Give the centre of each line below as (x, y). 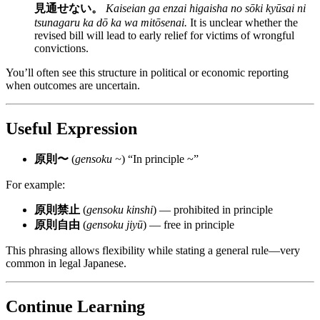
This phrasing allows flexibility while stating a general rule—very (153, 251)
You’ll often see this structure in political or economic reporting (147, 72)
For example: (35, 185)
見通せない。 (69, 8)
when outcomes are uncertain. (73, 85)
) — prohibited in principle (213, 210)
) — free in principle (189, 225)
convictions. (61, 48)
